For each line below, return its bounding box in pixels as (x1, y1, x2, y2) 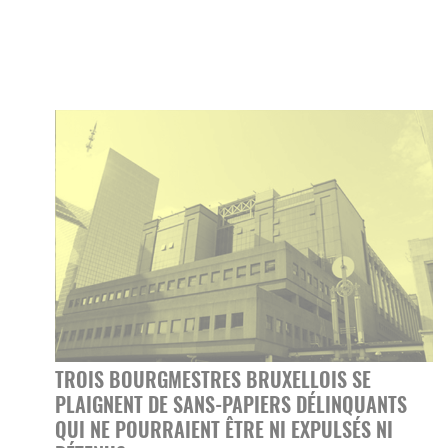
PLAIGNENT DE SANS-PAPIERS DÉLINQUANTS (55, 389, 407, 420)
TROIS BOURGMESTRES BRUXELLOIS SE (55, 364, 371, 395)
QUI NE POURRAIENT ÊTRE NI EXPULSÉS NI (55, 414, 393, 445)
